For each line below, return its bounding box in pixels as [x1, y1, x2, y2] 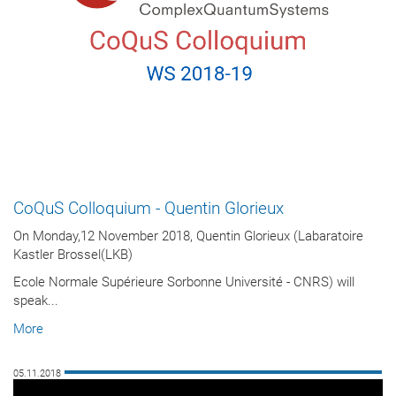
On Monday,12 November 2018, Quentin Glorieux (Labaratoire [13, 227, 363, 244]
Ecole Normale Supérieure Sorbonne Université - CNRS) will [13, 274, 354, 291]
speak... [13, 293, 58, 309]
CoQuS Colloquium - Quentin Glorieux [13, 198, 284, 218]
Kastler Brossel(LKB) [13, 246, 133, 263]
